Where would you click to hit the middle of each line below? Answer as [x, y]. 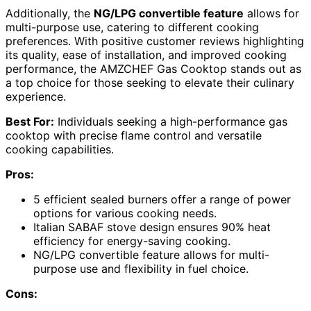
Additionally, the [50, 13]
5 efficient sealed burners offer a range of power [162, 199]
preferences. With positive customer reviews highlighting [155, 41]
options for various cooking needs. [125, 213]
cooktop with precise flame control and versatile [134, 135]
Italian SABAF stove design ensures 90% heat [152, 227]
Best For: [30, 121]
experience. [36, 96]
